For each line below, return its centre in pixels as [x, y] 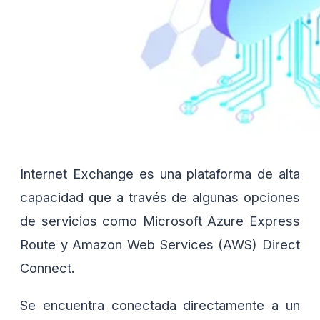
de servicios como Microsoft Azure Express [160, 221]
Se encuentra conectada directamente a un [160, 305]
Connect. [47, 268]
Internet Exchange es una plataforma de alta [160, 174]
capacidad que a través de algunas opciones [160, 197]
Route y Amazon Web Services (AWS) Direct [160, 245]
